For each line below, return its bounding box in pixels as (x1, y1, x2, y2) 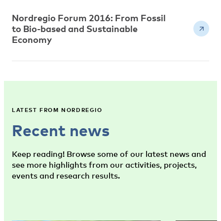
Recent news (12, 120, 110, 140)
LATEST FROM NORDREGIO (12, 107, 103, 113)
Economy (12, 34, 52, 45)
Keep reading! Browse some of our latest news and (12, 149, 206, 159)
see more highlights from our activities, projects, (12, 160, 197, 170)
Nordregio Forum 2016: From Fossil (12, 12, 166, 23)
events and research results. (12, 171, 120, 181)
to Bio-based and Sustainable (12, 23, 138, 34)
